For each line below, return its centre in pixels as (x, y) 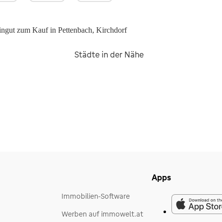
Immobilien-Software (96, 196)
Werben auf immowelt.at (102, 214)
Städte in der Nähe (109, 55)
